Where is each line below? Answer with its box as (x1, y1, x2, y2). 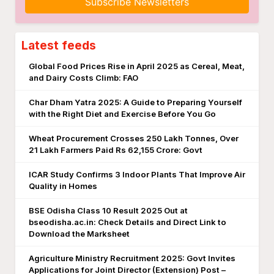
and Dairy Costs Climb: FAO (29, 73, 138, 83)
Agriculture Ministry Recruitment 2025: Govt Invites (29, 253, 235, 263)
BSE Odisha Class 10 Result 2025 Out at (29, 206, 188, 215)
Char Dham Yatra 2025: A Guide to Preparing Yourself (29, 97, 242, 107)
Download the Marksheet (29, 229, 130, 239)
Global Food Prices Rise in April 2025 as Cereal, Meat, (29, 61, 245, 71)
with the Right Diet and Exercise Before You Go (29, 109, 216, 119)
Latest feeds (21, 38, 96, 53)
